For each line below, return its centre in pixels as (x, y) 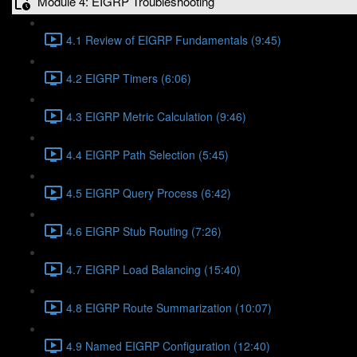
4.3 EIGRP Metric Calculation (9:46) (156, 116)
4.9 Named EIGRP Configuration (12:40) (168, 345)
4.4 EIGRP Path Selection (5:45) (147, 154)
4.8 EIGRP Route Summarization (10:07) (169, 307)
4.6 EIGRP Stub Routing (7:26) (144, 231)
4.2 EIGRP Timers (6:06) (129, 78)
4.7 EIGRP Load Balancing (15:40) (153, 269)
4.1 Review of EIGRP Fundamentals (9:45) (174, 39)
